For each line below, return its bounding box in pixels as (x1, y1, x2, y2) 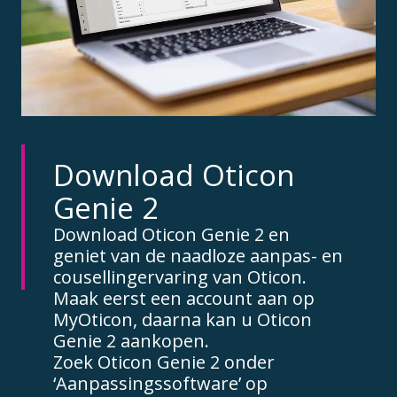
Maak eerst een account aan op (53, 285, 315, 310)
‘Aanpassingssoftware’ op (53, 370, 268, 395)
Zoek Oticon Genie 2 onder (53, 349, 275, 374)
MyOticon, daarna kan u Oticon (53, 307, 312, 331)
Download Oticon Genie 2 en (53, 222, 290, 246)
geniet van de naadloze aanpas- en (53, 243, 343, 268)
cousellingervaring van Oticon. (53, 264, 307, 289)
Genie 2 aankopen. (53, 328, 209, 353)
